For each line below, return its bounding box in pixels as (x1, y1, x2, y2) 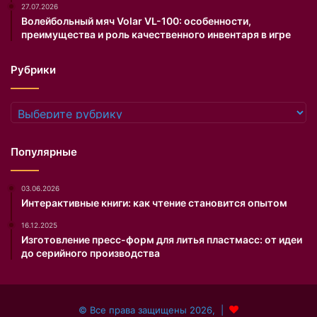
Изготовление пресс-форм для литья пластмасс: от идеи (21, 233, 302, 246)
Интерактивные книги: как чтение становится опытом (21, 196, 287, 209)
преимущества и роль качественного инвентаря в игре (21, 28, 291, 40)
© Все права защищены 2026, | (79, 304, 229, 316)
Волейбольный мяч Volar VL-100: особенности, (21, 14, 251, 27)
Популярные (11, 144, 77, 158)
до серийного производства (21, 246, 160, 259)
